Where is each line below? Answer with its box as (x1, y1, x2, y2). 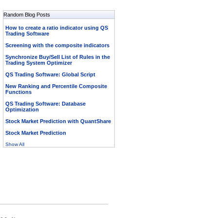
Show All (5, 142, 24, 147)
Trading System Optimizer (5, 60, 72, 66)
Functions (5, 89, 32, 95)
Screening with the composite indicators (5, 42, 109, 48)
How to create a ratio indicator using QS (5, 25, 108, 31)
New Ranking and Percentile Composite (5, 83, 107, 89)
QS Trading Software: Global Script (5, 72, 95, 77)
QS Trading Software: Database (5, 101, 86, 107)
